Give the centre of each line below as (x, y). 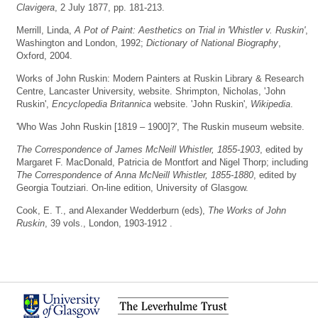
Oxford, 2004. (44, 55)
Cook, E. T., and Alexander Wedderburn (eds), (112, 210)
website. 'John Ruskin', (201, 104)
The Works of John (247, 210)
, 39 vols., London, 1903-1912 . (109, 223)
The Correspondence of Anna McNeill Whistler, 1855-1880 (135, 175)
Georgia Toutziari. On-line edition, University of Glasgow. (132, 187)
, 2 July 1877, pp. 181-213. (110, 7)
